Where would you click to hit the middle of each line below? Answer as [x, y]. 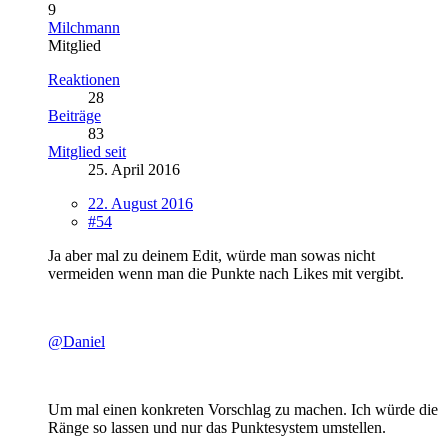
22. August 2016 [140, 203]
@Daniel [76, 341]
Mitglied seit [87, 151]
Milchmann [84, 27]
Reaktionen [84, 79]
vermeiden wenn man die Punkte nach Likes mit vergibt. [226, 273]
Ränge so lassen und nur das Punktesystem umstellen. [217, 427]
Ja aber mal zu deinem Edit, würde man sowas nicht [211, 255]
